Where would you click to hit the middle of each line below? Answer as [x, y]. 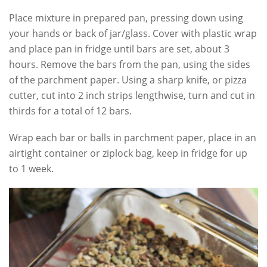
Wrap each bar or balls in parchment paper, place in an [133, 137]
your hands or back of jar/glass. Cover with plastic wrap [133, 33]
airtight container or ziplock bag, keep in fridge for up [128, 153]
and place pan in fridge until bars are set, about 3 [119, 49]
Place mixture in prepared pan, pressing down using [126, 18]
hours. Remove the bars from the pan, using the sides [130, 64]
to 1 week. [31, 168]
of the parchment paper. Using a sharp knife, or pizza [128, 80]
